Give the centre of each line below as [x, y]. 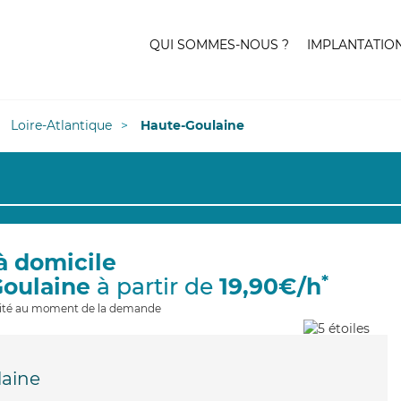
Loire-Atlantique [61, 125]
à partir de [155, 286]
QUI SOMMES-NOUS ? [219, 45]
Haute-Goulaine [192, 125]
